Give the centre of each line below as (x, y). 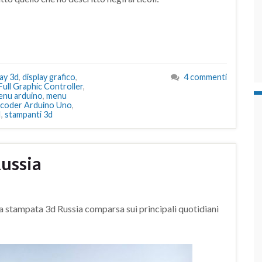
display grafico (49, 77)
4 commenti (205, 77)
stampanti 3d (29, 115)
